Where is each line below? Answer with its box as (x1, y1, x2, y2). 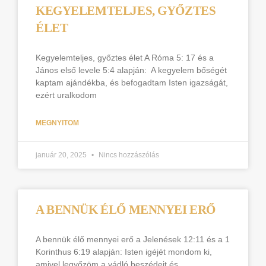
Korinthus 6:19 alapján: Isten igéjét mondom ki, (36, 247, 212, 256)
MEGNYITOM (36, 119, 79, 127)
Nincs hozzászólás (97, 151, 159, 159)
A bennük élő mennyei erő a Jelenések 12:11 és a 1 (36, 235, 230, 244)
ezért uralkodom (36, 90, 99, 100)
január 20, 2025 (36, 151, 88, 159)
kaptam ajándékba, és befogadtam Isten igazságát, (36, 78, 228, 87)
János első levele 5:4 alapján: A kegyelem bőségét (36, 65, 227, 75)
